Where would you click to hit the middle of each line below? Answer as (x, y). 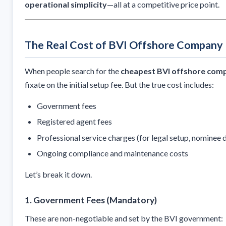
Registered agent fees (74, 122)
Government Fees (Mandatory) (95, 200)
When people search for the (73, 71)
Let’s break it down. (58, 175)
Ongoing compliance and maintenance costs (112, 153)
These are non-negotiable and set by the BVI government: (124, 218)
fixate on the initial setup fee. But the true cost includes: (119, 84)
